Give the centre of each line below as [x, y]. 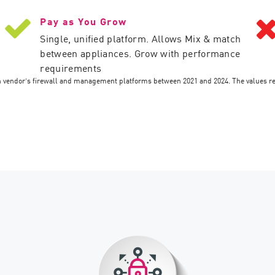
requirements [71, 68]
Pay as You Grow [83, 21]
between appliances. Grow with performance [140, 53]
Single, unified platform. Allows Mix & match [141, 38]
